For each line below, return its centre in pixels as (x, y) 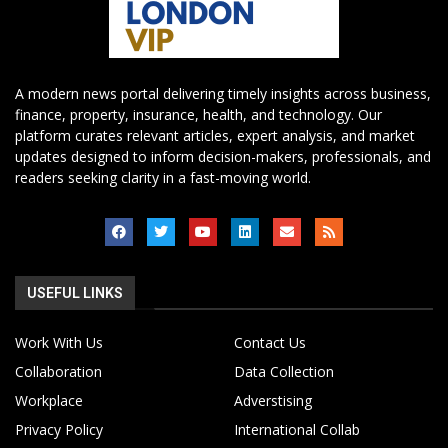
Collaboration (58, 372)
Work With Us (59, 343)
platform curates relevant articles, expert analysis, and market (215, 136)
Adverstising (273, 401)
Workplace (49, 401)
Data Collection (284, 372)
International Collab (297, 430)
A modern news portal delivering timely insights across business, (223, 94)
